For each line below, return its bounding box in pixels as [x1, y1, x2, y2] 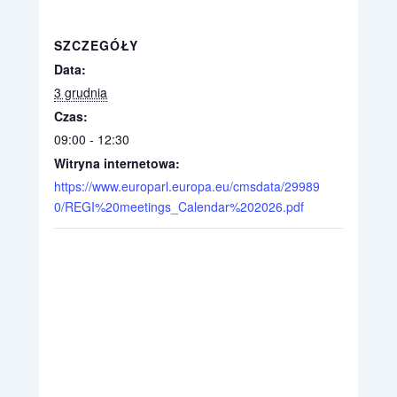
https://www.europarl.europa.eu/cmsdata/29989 [54, 176, 320, 195]
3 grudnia [54, 82, 107, 101]
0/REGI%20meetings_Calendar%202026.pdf [54, 197, 304, 215]
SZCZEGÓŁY [54, 35, 138, 54]
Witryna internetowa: [54, 153, 180, 172]
